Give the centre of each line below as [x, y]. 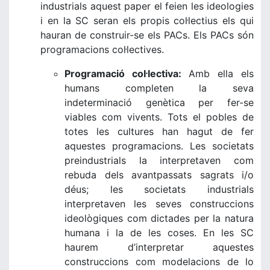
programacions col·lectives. [102, 49]
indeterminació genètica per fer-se [159, 102]
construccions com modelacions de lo [159, 262]
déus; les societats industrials [159, 189]
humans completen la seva [159, 88]
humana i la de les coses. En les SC [159, 233]
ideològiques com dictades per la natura [159, 218]
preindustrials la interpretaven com [159, 160]
